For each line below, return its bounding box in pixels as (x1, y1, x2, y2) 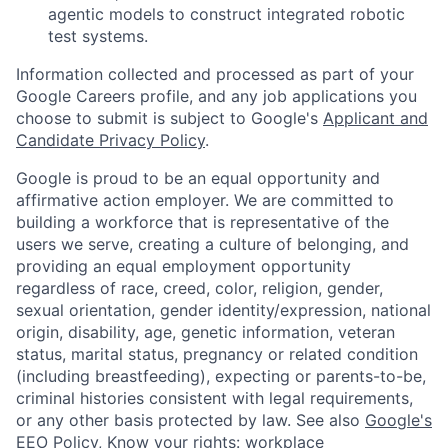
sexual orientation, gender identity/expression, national (16, 299, 431, 320)
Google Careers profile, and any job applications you (16, 85, 417, 106)
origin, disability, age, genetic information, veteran (16, 321, 395, 342)
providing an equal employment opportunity (16, 255, 351, 276)
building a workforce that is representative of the (16, 211, 389, 232)
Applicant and (323, 107, 428, 128)
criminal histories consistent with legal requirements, (16, 387, 413, 408)
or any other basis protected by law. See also (16, 409, 365, 430)
